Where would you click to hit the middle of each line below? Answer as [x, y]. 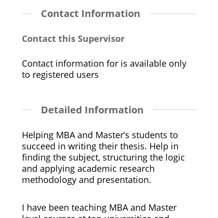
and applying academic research [88, 169]
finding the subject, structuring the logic [103, 157]
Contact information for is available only [104, 63]
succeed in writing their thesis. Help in [100, 146]
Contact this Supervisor [73, 39]
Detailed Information [92, 109]
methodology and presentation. [86, 180]
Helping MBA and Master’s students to [100, 135]
